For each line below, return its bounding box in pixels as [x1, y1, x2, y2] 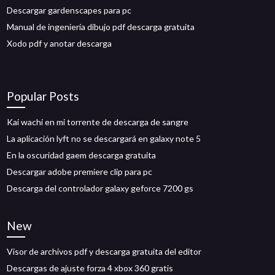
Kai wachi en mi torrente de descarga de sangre [7, 117, 189, 127]
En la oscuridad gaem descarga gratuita [7, 150, 157, 160]
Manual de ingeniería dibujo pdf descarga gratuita [7, 21, 195, 32]
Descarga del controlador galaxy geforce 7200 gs [7, 183, 194, 193]
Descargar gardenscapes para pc [7, 5, 132, 15]
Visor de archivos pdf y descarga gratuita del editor [7, 246, 202, 257]
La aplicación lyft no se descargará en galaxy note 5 [7, 133, 201, 144]
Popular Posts [7, 89, 80, 103]
